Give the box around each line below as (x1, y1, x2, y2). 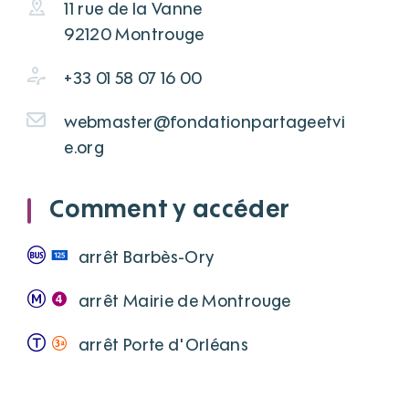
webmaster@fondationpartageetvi (64, 114, 346, 131)
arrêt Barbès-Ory (78, 249, 215, 267)
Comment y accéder (49, 198, 291, 223)
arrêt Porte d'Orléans (78, 337, 249, 354)
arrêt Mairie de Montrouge (78, 293, 291, 310)
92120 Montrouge (64, 26, 204, 44)
